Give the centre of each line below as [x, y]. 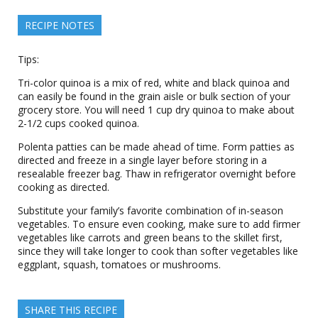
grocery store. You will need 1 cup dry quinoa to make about [156, 110]
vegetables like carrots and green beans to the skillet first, [150, 237]
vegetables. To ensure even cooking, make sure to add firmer [159, 224]
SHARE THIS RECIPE [71, 310]
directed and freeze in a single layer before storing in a [142, 160]
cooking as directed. [64, 187]
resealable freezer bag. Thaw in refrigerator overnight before [157, 174]
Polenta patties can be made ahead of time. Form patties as [156, 147]
